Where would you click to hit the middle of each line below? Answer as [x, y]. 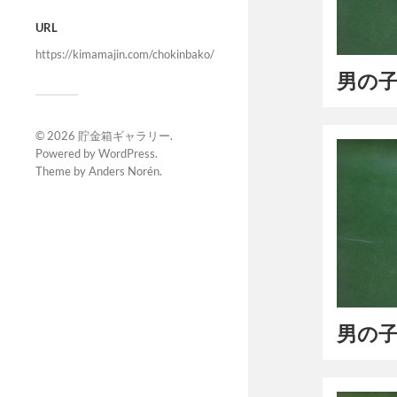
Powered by [67, 153]
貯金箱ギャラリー [124, 135]
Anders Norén [124, 171]
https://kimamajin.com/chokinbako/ [125, 54]
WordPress [127, 153]
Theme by [62, 171]
